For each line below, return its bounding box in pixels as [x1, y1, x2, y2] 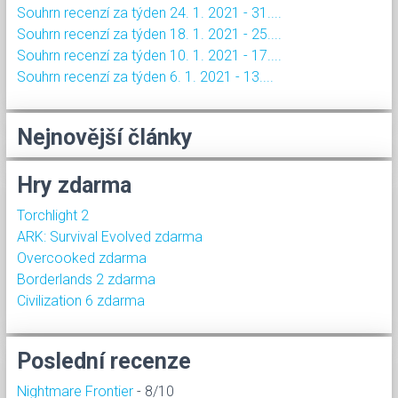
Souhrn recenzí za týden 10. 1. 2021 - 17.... [17, 46, 282, 64]
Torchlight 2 [17, 206, 89, 224]
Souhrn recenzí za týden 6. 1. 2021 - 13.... [17, 68, 274, 85]
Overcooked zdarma [17, 249, 147, 267]
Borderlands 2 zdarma [17, 270, 155, 288]
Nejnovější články [17, 123, 193, 150]
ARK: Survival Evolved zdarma [17, 227, 203, 245]
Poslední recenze [17, 347, 191, 374]
